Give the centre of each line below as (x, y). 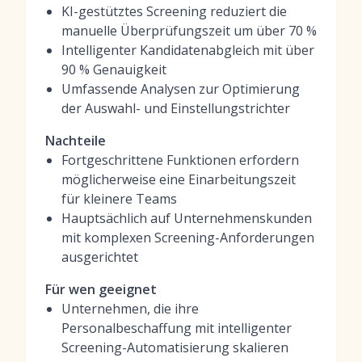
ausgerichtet (100, 257)
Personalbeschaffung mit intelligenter (177, 328)
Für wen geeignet (101, 289)
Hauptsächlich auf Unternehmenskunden (187, 218)
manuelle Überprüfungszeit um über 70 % (189, 31)
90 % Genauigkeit (114, 69)
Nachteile (76, 141)
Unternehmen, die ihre (130, 309)
